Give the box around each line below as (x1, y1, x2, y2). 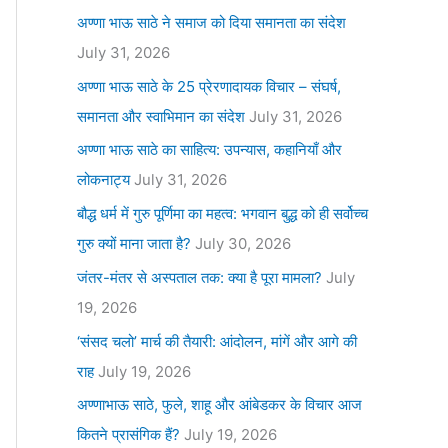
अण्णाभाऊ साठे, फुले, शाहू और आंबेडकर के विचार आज (76, 395, 362, 415)
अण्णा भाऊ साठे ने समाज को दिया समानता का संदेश (76, 12, 346, 32)
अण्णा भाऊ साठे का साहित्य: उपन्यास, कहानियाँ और (76, 140, 342, 160)
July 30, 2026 (194, 234, 291, 254)
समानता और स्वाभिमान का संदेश (76, 106, 245, 126)
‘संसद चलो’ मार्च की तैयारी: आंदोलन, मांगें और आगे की (76, 331, 357, 351)
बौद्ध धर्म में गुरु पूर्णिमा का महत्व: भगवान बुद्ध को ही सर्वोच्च (76, 204, 368, 224)
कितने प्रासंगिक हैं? (76, 425, 180, 445)
